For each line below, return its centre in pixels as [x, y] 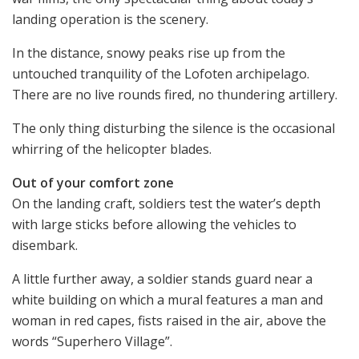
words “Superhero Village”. [92, 341]
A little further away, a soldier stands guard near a [162, 278]
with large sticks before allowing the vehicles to [154, 224]
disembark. [45, 245]
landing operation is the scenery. [110, 19]
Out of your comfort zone [93, 182]
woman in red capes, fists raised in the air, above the [169, 320]
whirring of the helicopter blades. [112, 149]
